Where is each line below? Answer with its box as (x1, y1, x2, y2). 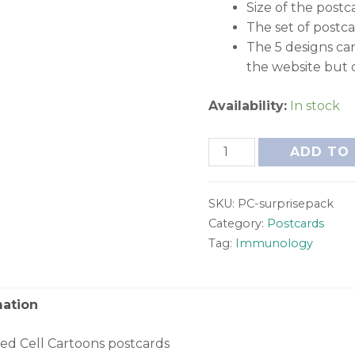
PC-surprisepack (238, 196, 334, 211)
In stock (290, 97, 341, 113)
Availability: (208, 97, 288, 113)
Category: (208, 216, 268, 231)
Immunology (235, 235, 314, 250)
